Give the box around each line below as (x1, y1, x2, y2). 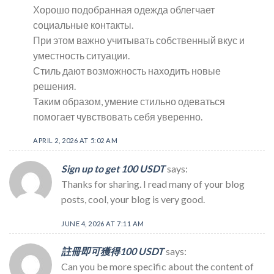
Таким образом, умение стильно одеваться (33, 95, 225, 107)
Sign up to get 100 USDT (61, 163, 165, 175)
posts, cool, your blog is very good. (61, 193, 205, 206)
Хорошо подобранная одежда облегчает (33, 3, 215, 15)
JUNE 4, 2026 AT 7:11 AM (61, 219, 144, 228)
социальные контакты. (33, 18, 133, 31)
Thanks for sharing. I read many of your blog (61, 178, 245, 190)
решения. (33, 80, 76, 92)
